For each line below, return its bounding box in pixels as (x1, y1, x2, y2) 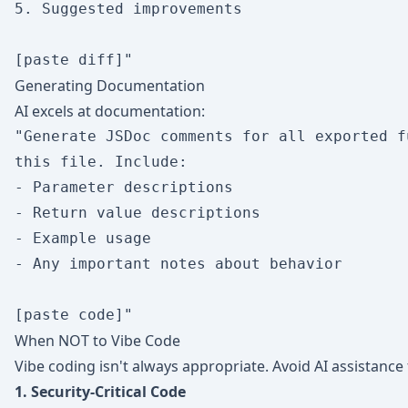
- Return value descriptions (15, 204, 260, 221)
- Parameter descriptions (15, 178, 233, 196)
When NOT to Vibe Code (15, 331, 180, 351)
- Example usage (15, 229, 151, 247)
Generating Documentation (15, 76, 205, 96)
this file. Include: (15, 153, 188, 170)
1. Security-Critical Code (15, 382, 186, 402)
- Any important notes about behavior (15, 255, 342, 272)
